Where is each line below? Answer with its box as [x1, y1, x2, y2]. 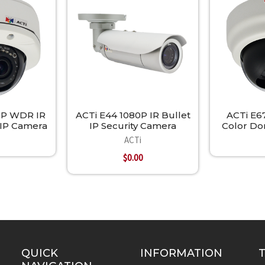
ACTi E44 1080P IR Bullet [75, 109, 190, 121]
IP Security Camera [89, 120, 177, 132]
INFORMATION [140, 246, 222, 260]
